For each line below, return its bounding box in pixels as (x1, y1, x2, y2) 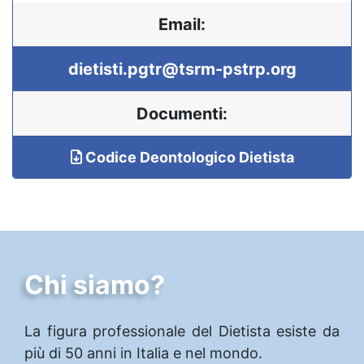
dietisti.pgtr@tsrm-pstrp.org (67, 58, 297, 79)
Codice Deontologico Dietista (81, 148, 294, 166)
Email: (158, 14, 206, 34)
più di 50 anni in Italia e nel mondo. (24, 344, 262, 362)
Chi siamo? (24, 268, 165, 301)
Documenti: (136, 103, 227, 123)
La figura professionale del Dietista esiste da (24, 322, 340, 340)
